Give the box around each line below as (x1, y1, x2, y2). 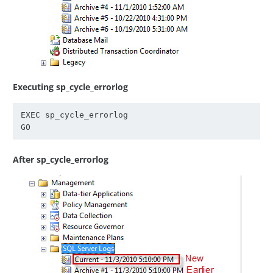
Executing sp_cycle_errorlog (13, 81, 128, 93)
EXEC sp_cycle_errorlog (20, 110, 128, 120)
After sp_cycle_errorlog (13, 154, 108, 166)
